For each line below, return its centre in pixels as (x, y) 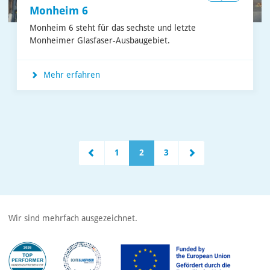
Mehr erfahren (71, 75)
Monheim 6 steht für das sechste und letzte (113, 28)
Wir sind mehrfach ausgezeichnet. (73, 218)
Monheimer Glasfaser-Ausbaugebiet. (100, 41)
